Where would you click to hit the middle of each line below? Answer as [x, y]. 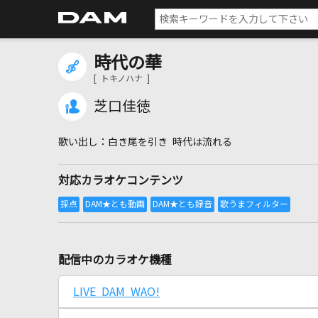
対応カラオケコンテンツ [121, 180]
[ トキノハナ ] [122, 79]
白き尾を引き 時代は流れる [170, 142]
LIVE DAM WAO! [116, 292]
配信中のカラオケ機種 [115, 260]
